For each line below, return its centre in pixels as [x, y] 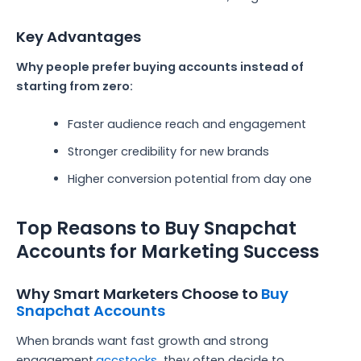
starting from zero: [75, 87]
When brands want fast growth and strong [142, 341]
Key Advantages [79, 36]
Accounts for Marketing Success [168, 251]
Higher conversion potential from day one [189, 179]
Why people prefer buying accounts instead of [160, 67]
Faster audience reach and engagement [187, 124]
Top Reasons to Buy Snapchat [156, 228]
